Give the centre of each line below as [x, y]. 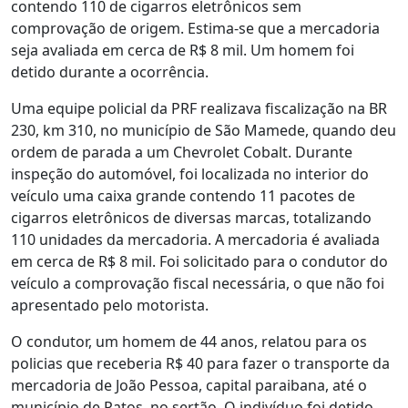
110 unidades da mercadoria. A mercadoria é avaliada [195, 240]
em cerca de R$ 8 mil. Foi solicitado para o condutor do [199, 262]
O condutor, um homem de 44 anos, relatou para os [189, 342]
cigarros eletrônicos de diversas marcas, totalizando [191, 218]
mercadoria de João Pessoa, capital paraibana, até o [189, 386]
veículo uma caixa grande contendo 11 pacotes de [183, 196]
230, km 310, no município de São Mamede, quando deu [204, 131]
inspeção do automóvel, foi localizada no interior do [190, 174]
